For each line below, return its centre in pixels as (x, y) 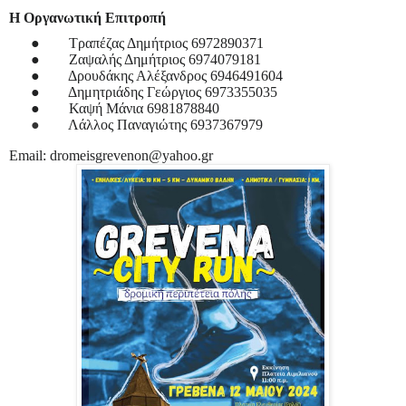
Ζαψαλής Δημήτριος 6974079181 (165, 59)
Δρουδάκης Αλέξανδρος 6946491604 (175, 75)
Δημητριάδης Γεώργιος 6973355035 (173, 92)
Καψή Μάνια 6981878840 (144, 108)
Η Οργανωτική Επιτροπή (87, 17)
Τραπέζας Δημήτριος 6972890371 (166, 43)
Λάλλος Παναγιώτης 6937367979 (165, 124)
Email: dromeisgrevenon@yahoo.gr (111, 155)
